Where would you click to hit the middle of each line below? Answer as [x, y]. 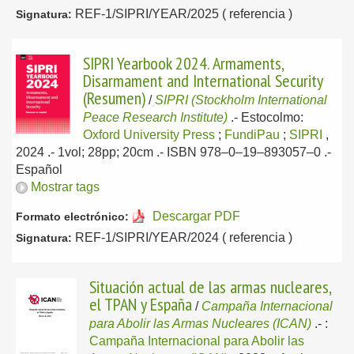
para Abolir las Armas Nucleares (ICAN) [200, 324]
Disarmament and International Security [203, 81]
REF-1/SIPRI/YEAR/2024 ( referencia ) [182, 237]
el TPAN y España [141, 304]
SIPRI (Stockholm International [241, 100]
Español [39, 169]
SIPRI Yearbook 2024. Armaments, [183, 63]
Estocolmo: [272, 117]
